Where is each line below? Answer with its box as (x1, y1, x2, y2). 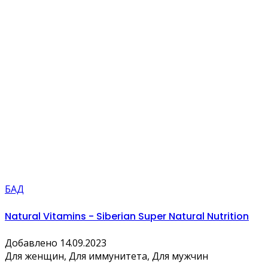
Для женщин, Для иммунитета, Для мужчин (5, 249, 208, 263)
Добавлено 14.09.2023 (5, 236, 106, 249)
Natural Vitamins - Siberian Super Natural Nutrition (5, 209, 249, 223)
